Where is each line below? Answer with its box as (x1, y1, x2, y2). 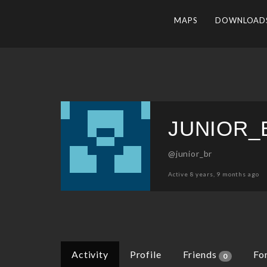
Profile (129, 249, 162, 260)
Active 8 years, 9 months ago (167, 170, 259, 178)
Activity (72, 249, 108, 260)
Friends (182, 249, 219, 260)
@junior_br (167, 148, 213, 159)
